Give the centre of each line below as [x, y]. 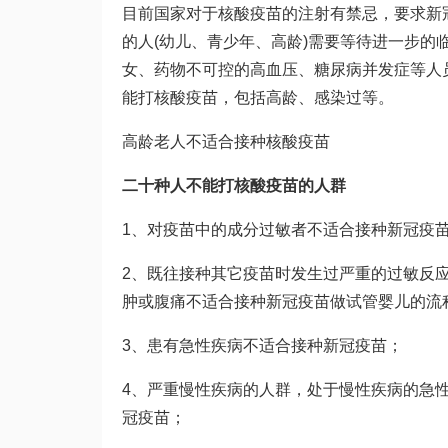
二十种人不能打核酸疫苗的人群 [234, 185]
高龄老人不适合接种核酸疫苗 [226, 141]
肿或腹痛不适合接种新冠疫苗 [226, 301]
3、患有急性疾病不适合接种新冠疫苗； [262, 345]
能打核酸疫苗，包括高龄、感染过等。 [258, 97]
